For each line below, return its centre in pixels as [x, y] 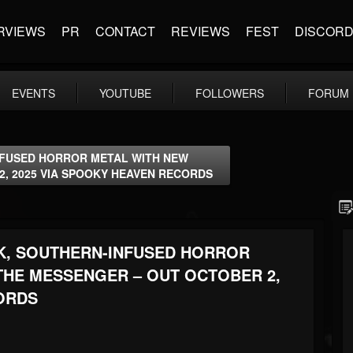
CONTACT [125, 31]
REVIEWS [201, 31]
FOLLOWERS [230, 93]
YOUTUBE [125, 93]
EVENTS [33, 93]
